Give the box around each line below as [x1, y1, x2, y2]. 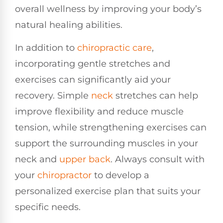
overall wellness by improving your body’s [15, 3, 202, 14]
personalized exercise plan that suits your [15, 186, 201, 197]
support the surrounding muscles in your [15, 138, 198, 149]
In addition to [15, 42, 77, 54]
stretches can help [113, 90, 198, 102]
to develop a [92, 170, 149, 181]
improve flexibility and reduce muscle [15, 106, 184, 117]
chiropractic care [77, 42, 152, 54]
